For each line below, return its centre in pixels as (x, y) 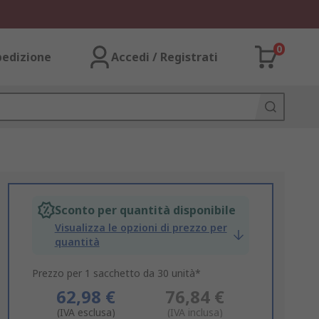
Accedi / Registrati (164, 57)
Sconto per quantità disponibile (145, 210)
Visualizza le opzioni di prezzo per (141, 228)
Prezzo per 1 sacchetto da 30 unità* (116, 273)
